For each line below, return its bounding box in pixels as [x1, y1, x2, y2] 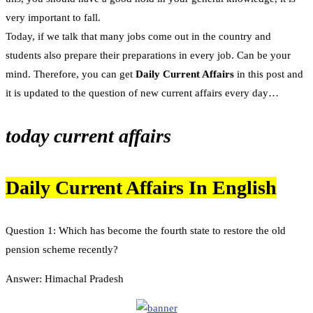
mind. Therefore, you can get [6, 68, 136, 80]
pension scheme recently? [6, 243, 118, 255]
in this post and [237, 68, 303, 80]
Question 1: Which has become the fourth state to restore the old [6, 224, 286, 236]
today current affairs [6, 125, 171, 147]
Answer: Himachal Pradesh [6, 272, 124, 284]
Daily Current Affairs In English [6, 176, 277, 198]
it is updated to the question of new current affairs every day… [6, 87, 279, 99]
